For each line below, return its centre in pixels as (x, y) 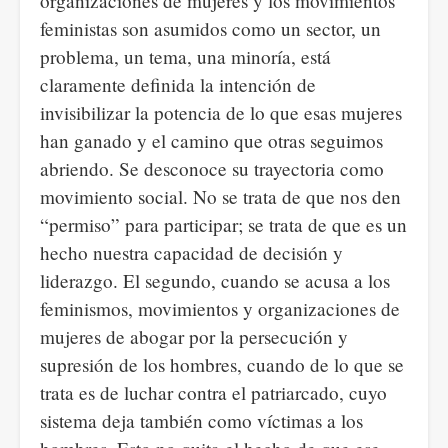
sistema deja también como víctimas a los (201, 420)
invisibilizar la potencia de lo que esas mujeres (221, 112)
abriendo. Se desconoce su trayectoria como (212, 168)
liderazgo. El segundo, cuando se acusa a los (215, 280)
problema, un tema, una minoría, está (185, 56)
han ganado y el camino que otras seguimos (211, 140)
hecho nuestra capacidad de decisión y (191, 252)
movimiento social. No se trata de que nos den (220, 196)
